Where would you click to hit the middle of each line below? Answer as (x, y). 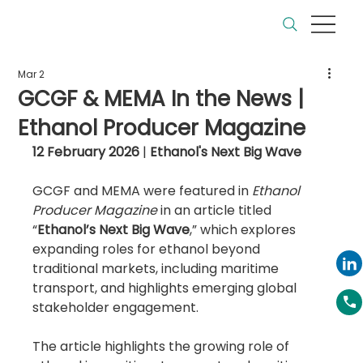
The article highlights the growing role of (163, 347)
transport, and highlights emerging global (167, 288)
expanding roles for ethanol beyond (148, 250)
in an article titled (216, 211)
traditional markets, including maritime (158, 269)
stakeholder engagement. (116, 308)
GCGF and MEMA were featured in (143, 191)
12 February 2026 (86, 152)
